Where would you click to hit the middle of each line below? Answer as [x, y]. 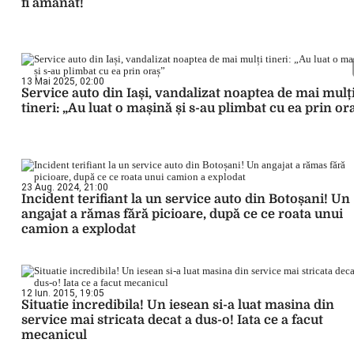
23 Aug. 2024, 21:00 [65, 187]
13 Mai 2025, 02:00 [63, 81]
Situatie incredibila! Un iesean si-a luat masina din [178, 305]
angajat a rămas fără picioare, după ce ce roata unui [182, 214]
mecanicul [54, 335]
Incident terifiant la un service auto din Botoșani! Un [186, 199]
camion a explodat [79, 229]
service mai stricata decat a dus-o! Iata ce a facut [172, 320]
